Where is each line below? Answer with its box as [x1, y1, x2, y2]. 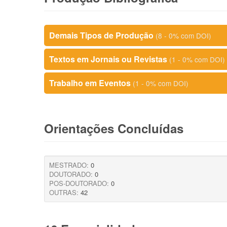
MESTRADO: [49, 160, 89, 170]
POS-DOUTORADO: [49, 178, 109, 188]
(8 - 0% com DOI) [156, 30, 211, 41]
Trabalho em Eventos [49, 77, 133, 89]
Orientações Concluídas [44, 120, 183, 137]
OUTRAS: [49, 187, 79, 197]
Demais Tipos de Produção [49, 29, 156, 41]
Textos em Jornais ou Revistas [49, 53, 169, 65]
